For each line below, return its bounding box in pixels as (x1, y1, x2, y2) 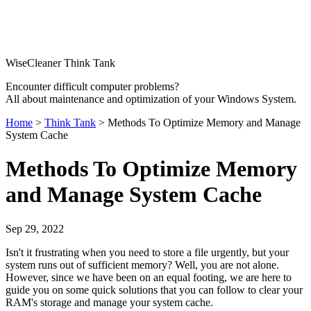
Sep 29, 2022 (6, 222, 64, 235)
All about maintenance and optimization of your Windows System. (6, 93, 296, 105)
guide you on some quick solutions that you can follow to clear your (6, 283, 303, 296)
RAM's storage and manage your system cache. (6, 296, 216, 308)
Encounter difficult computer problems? (6, 81, 179, 92)
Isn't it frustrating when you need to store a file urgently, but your (6, 246, 289, 258)
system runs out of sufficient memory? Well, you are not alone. (6, 258, 279, 271)
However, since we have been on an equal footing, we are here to (6, 271, 292, 283)
